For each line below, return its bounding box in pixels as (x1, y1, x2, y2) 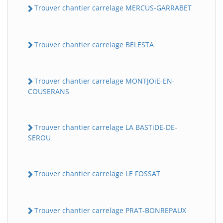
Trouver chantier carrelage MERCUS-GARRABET (34, 3, 192, 13)
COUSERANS (28, 87, 69, 97)
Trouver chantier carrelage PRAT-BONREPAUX (34, 205, 186, 215)
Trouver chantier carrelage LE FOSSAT (34, 169, 160, 179)
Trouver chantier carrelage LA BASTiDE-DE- (34, 122, 177, 132)
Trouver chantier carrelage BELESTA (34, 39, 154, 49)
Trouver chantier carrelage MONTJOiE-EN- (34, 76, 175, 86)
